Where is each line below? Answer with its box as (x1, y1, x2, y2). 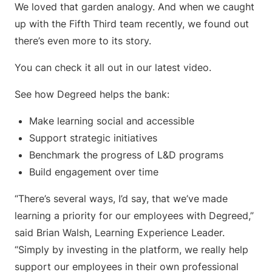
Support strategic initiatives (29, 132, 157, 144)
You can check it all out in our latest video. (15, 61, 211, 73)
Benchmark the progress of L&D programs (29, 149, 223, 161)
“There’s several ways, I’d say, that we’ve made (15, 192, 228, 205)
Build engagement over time (29, 166, 158, 178)
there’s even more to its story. (15, 35, 151, 47)
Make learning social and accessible (29, 115, 194, 127)
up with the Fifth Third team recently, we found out (15, 18, 249, 30)
